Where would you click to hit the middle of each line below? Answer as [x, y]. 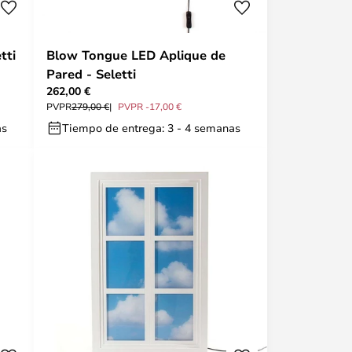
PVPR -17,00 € [150, 106]
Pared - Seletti [91, 74]
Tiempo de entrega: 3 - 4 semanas [151, 128]
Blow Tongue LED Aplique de [136, 55]
